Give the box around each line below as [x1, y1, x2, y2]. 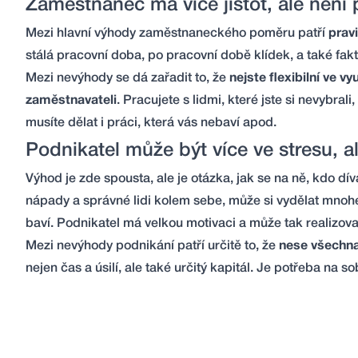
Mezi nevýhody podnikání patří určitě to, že [26, 241, 279, 252]
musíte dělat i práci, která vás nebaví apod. [26, 117, 276, 129]
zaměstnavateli [26, 95, 117, 106]
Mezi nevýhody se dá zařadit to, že [26, 73, 229, 84]
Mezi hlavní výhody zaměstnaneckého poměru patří [26, 28, 328, 39]
